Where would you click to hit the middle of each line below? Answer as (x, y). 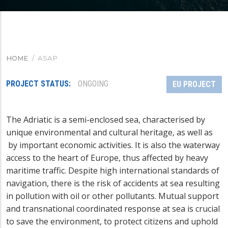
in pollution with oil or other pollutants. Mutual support (112, 196)
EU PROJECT (194, 84)
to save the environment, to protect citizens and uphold (112, 221)
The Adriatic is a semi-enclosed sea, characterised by (106, 119)
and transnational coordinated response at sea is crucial (113, 208)
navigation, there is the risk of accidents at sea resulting (113, 183)
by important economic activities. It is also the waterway (113, 145)
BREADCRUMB (41, 65)
